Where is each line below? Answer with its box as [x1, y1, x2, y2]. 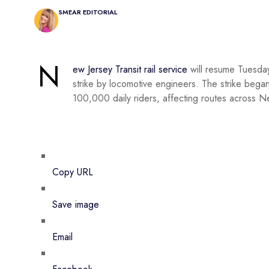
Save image [52, 198, 99, 212]
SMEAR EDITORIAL [58, 7, 117, 17]
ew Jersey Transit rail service [73, 62, 187, 77]
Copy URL [52, 165, 93, 180]
